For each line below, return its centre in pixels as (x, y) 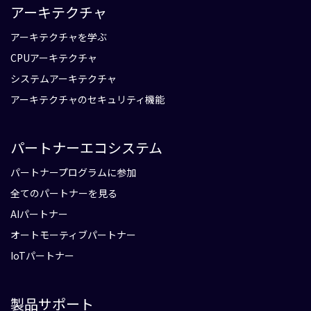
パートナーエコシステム (86, 147)
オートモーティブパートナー (73, 234)
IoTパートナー (42, 255)
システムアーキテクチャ (64, 78)
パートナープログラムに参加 (73, 172)
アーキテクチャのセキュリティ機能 (87, 99)
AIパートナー (39, 213)
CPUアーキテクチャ (54, 57)
